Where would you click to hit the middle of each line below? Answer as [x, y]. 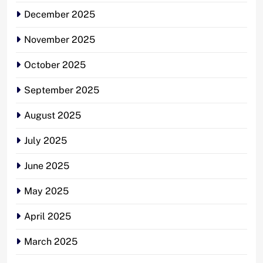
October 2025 [55, 65]
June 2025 [47, 166]
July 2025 [45, 140]
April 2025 [48, 216]
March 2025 [51, 241]
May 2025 [46, 191]
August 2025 [53, 115]
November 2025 [60, 39]
